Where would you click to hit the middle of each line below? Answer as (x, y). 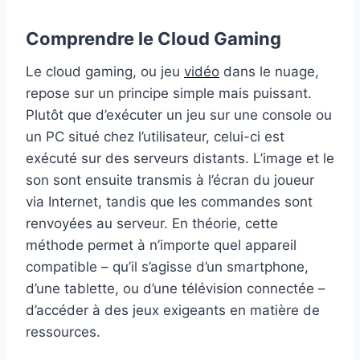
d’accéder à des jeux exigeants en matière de (173, 310)
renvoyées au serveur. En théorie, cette (152, 223)
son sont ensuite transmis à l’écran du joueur (170, 180)
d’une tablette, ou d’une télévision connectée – (176, 288)
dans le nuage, (269, 71)
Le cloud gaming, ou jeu (105, 71)
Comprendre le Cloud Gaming (153, 38)
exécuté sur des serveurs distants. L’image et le (180, 158)
